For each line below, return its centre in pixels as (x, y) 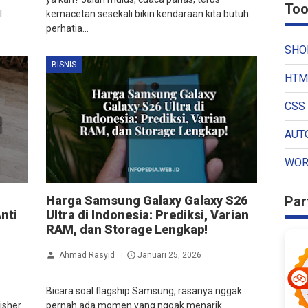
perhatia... (67, 28)
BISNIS (64, 64)
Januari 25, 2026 (169, 255)
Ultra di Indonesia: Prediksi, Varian (147, 215)
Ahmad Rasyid (87, 255)
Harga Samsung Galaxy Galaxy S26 (146, 201)
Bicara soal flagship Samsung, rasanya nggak (144, 291)
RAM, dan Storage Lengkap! (126, 230)
